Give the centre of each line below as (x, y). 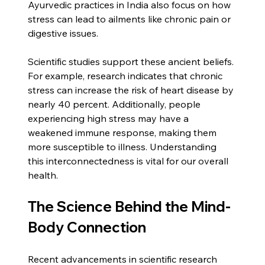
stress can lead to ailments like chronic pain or (131, 19)
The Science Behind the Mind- (130, 206)
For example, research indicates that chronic (127, 75)
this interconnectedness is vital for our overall (130, 161)
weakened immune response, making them (124, 132)
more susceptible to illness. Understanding (124, 146)
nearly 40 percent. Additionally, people (116, 104)
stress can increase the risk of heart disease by (132, 90)
